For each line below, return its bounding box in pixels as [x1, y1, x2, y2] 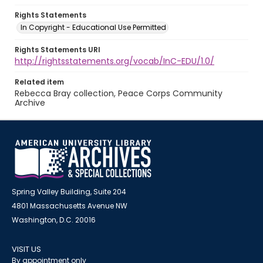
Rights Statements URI [15, 45, 100, 55]
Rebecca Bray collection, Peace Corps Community [15, 87, 222, 99]
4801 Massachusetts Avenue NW [12, 201, 127, 211]
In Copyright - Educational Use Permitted [21, 22, 166, 32]
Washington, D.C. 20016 [12, 215, 96, 225]
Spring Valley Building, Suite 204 [12, 187, 126, 197]
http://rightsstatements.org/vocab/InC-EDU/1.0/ [15, 55, 214, 67]
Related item [15, 77, 64, 87]
